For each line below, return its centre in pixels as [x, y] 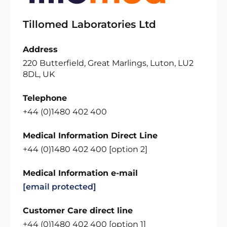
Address [40, 49]
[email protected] [60, 187]
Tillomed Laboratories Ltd [89, 24]
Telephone [45, 98]
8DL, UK [39, 74]
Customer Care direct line [78, 211]
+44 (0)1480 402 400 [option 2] [85, 149]
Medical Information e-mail [80, 173]
